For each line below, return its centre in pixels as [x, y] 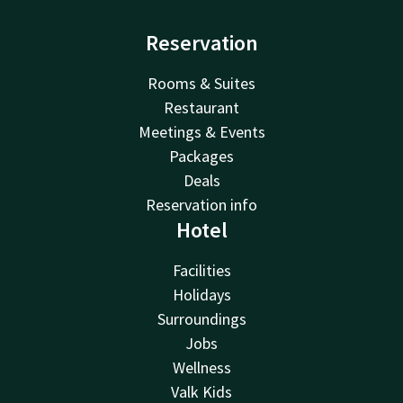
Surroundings [201, 319]
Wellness [201, 368]
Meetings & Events [201, 132]
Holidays [201, 295]
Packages [201, 157]
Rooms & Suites [201, 84]
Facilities [201, 271]
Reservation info [201, 205]
